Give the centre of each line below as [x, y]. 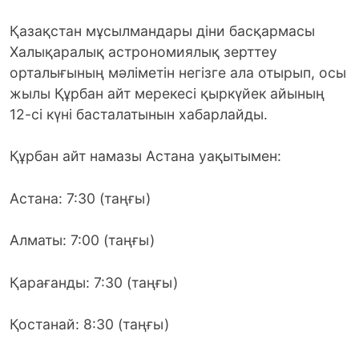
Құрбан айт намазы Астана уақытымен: [145, 156]
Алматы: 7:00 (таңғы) [82, 240]
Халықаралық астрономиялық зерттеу [143, 52]
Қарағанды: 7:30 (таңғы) [94, 282]
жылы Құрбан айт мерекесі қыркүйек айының [167, 94]
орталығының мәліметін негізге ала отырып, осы [178, 73]
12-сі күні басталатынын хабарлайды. [139, 115]
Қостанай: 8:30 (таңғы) [89, 325]
